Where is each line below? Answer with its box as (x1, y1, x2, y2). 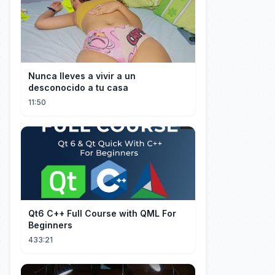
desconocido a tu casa (28, 82, 128, 93)
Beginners (28, 220, 72, 230)
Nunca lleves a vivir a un (28, 71, 136, 81)
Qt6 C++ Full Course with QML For (28, 208, 176, 219)
